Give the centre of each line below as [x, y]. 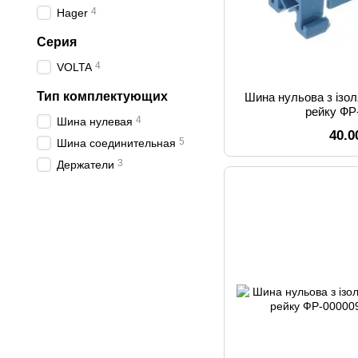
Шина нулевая [95, 121]
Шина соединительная [116, 143]
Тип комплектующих [102, 96]
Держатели [86, 165]
